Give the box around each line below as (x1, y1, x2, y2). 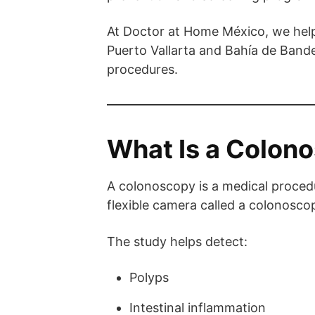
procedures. (107, 61, 178, 77)
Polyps (129, 269, 169, 285)
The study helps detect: (107, 233, 247, 249)
